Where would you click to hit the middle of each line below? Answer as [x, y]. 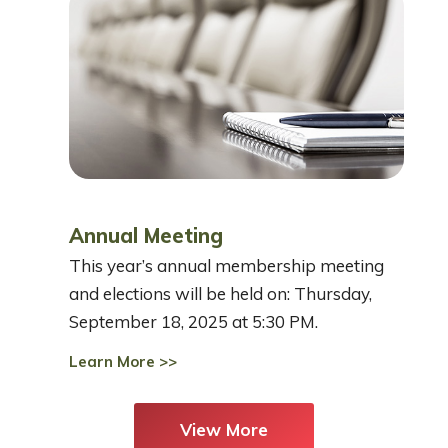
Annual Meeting [146, 236]
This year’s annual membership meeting [226, 266]
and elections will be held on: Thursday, [220, 294]
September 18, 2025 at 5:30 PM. [193, 322]
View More [224, 430]
